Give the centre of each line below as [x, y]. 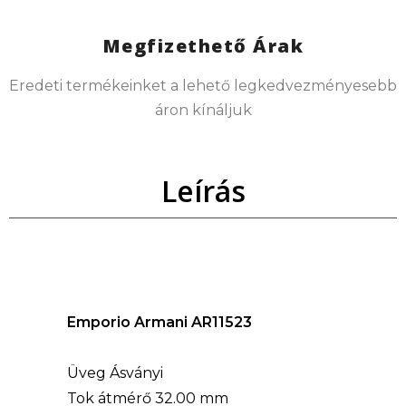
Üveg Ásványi [116, 372]
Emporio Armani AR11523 [160, 322]
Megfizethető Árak [203, 46]
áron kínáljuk [203, 111]
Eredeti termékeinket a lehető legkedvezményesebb [203, 86]
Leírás [203, 191]
